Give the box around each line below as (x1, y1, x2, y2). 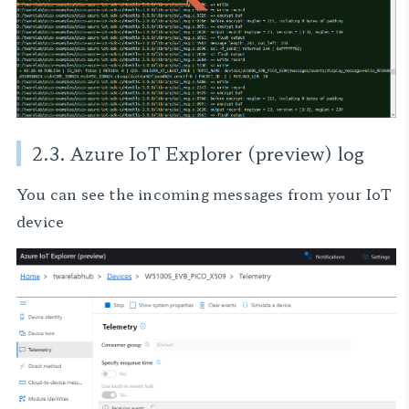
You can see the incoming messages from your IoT (16, 183, 393, 204)
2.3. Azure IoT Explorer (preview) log (32, 141, 365, 166)
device (16, 210, 65, 232)
